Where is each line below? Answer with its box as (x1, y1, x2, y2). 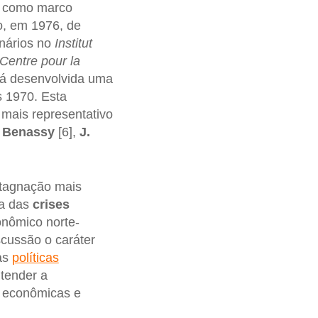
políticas (11, 250, 59, 265)
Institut (54, 35, 92, 50)
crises (32, 197, 70, 212)
